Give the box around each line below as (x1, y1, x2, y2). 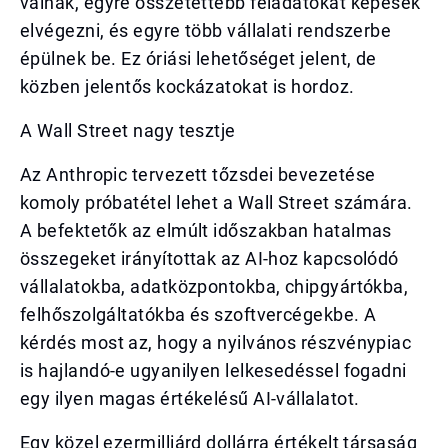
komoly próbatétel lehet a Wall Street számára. (20, 192, 413, 213)
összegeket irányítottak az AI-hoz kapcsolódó (20, 248, 399, 269)
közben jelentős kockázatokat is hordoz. (20, 76, 355, 97)
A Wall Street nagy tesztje (20, 120, 236, 141)
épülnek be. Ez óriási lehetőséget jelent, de (20, 48, 377, 69)
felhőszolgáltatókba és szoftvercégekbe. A (20, 304, 377, 325)
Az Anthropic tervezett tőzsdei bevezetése (20, 164, 376, 185)
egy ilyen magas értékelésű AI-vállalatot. (20, 388, 360, 409)
